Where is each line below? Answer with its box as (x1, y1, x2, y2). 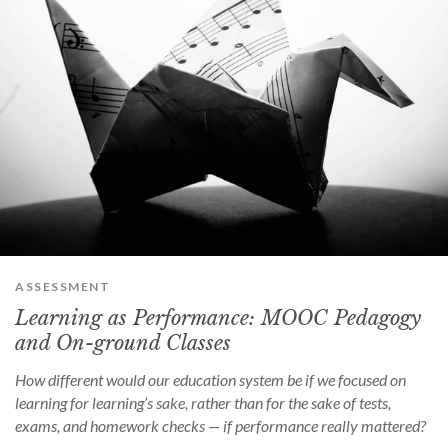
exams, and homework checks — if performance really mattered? (15, 416, 426, 436)
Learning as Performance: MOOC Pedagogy (15, 306, 421, 331)
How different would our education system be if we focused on (15, 370, 406, 390)
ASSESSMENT (15, 279, 110, 295)
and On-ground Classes (15, 331, 231, 356)
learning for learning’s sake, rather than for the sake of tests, (15, 393, 391, 413)
